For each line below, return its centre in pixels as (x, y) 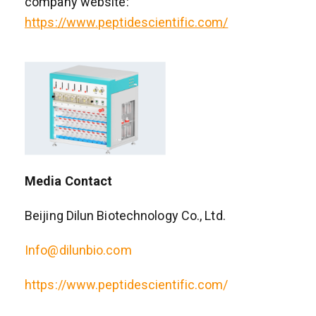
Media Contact (69, 181)
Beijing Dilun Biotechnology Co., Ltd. (125, 216)
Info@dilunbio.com (78, 250)
